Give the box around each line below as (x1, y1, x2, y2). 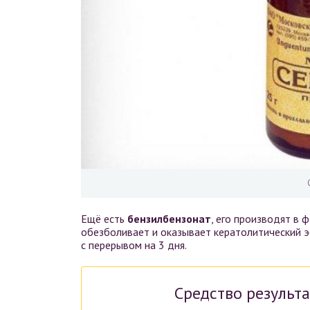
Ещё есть (81, 211, 127, 226)
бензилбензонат (127, 211, 211, 226)
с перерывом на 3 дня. (81, 237, 187, 252)
